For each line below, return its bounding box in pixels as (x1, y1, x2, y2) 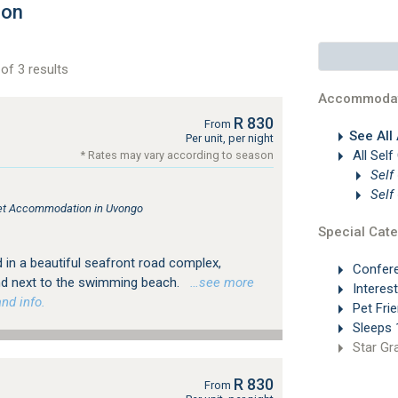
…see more (182, 275, 254, 291)
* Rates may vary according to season (80, 148, 274, 162)
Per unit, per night (185, 131, 274, 145)
